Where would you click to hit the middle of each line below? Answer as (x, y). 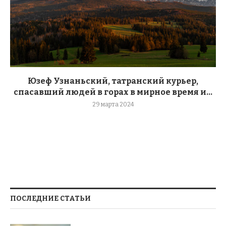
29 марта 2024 (113, 104)
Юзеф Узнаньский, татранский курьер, (113, 81)
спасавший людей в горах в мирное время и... (113, 92)
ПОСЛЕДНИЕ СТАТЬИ (50, 198)
